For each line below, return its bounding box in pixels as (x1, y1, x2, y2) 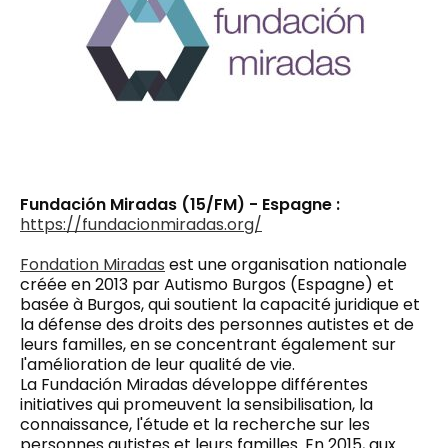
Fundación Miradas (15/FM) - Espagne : (20, 192, 340, 216)
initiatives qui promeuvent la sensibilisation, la (20, 392, 373, 416)
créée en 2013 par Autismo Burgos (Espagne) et (20, 272, 394, 296)
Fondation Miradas (20, 252, 165, 276)
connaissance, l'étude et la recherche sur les (20, 412, 370, 436)
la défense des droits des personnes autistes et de (20, 312, 414, 336)
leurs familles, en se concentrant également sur (20, 332, 396, 356)
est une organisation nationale (165, 252, 407, 276)
